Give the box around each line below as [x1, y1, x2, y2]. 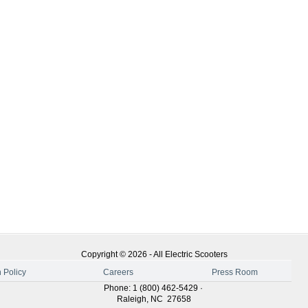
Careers [102, 267, 133, 277]
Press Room [212, 267, 258, 277]
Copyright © [80, 250, 128, 259]
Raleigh [117, 294, 146, 304]
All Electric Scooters [153, 250, 228, 259]
